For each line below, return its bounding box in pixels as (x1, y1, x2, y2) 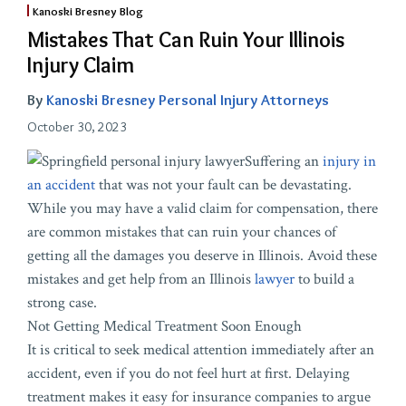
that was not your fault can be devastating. (95, 174, 352, 195)
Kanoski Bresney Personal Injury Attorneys (46, 90, 329, 109)
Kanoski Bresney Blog (32, 3, 143, 18)
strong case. (27, 292, 97, 313)
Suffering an (245, 150, 323, 171)
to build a (295, 268, 354, 289)
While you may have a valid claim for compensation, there (27, 198, 378, 218)
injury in (323, 150, 376, 171)
